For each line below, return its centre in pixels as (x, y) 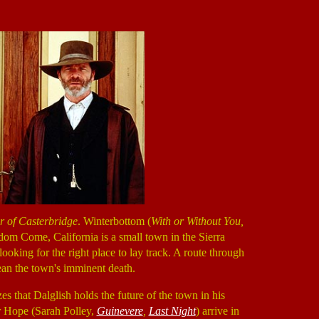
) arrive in (217, 311)
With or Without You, (197, 221)
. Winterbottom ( (114, 221)
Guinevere (120, 311)
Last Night (172, 311)
